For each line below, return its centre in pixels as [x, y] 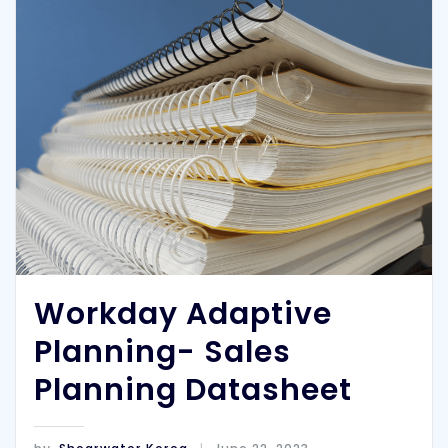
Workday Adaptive [182, 314]
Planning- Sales [162, 352]
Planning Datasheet [192, 390]
